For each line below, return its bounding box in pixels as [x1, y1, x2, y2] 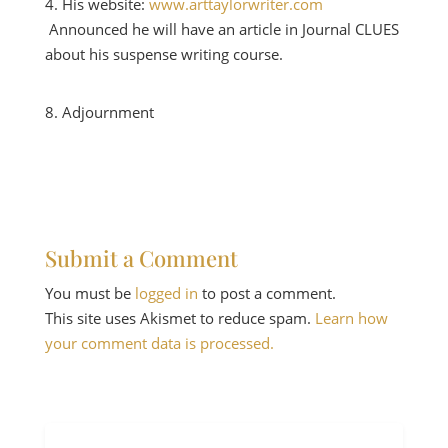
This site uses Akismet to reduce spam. [44, 308, 315, 328]
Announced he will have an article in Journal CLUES [44, 19, 399, 39]
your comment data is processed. [44, 333, 274, 353]
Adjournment [61, 102, 154, 122]
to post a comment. [197, 283, 336, 303]
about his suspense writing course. [44, 44, 283, 64]
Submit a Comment [44, 243, 238, 273]
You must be [44, 283, 135, 303]
